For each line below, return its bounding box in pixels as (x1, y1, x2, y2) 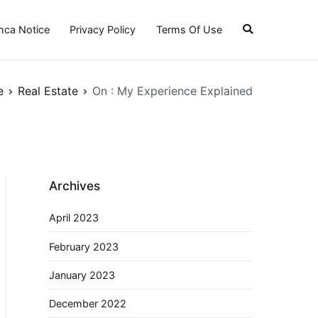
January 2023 (49, 268, 115, 281)
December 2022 (49, 297, 126, 310)
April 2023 (49, 212, 99, 224)
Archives (49, 177, 100, 193)
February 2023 (49, 240, 119, 253)
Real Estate (18, 83, 78, 98)
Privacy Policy (70, 23, 136, 36)
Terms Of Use (156, 23, 223, 36)
